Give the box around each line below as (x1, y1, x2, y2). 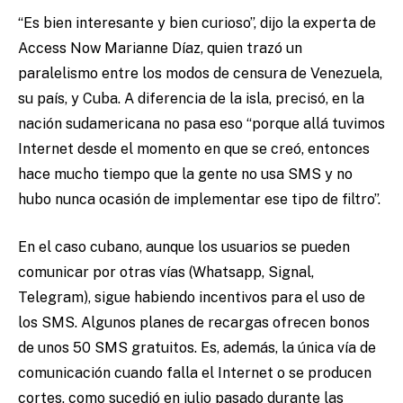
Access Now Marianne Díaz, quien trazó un (18, 40, 302, 58)
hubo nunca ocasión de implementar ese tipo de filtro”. (18, 191, 384, 209)
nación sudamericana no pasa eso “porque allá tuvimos (18, 115, 385, 133)
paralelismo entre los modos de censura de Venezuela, (18, 65, 382, 83)
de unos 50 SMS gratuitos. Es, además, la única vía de (18, 339, 376, 357)
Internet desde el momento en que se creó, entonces (18, 140, 370, 158)
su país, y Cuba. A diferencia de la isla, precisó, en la (18, 90, 364, 108)
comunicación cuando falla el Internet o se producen (18, 364, 372, 382)
